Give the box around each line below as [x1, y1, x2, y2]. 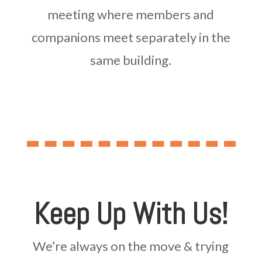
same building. [90, 51, 172, 68]
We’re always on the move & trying [33, 237, 229, 254]
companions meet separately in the [31, 29, 230, 45]
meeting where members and [47, 6, 215, 22]
